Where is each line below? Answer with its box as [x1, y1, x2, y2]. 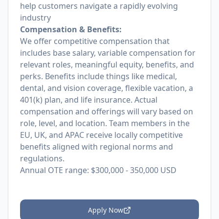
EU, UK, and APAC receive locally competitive [20, 130, 183, 140]
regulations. [20, 153, 65, 164]
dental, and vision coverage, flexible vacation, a [20, 83, 193, 93]
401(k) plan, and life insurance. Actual [20, 94, 157, 105]
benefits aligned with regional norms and [20, 141, 173, 152]
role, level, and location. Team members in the [20, 118, 190, 129]
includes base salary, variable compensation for [20, 47, 196, 58]
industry [20, 12, 51, 23]
